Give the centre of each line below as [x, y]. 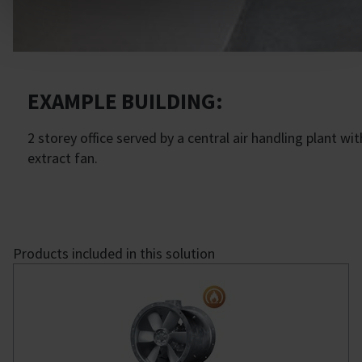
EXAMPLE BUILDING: [125, 101]
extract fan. [63, 158]
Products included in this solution [114, 253]
